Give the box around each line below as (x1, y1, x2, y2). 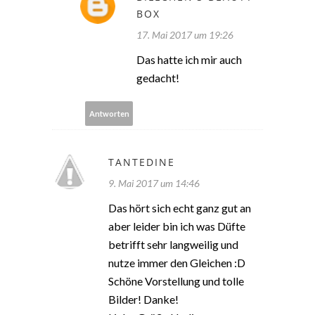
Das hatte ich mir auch (136, 53, 242, 67)
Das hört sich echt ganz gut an (108, 201, 251, 215)
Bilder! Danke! (108, 292, 179, 307)
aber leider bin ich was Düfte (108, 219, 245, 233)
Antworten (89, 108, 129, 118)
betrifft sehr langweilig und (108, 238, 238, 252)
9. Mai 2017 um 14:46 (108, 177, 200, 190)
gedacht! (136, 71, 179, 85)
